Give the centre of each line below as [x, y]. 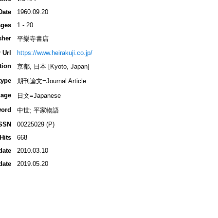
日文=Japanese [39, 96]
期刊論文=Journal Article [51, 81]
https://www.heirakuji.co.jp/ [54, 53]
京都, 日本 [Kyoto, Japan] [53, 67]
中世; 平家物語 [38, 110]
